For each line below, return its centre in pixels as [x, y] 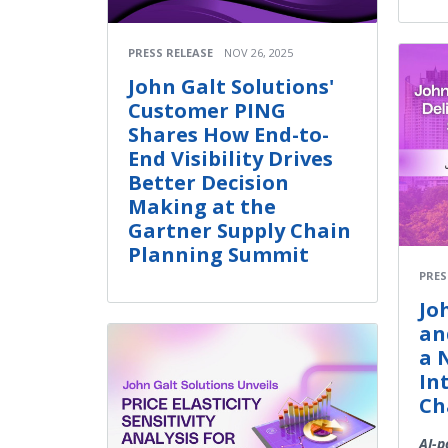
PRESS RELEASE [170, 52]
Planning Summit [218, 254]
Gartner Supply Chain [239, 230]
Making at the [202, 206]
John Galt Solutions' [231, 86]
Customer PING [207, 110]
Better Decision [208, 182]
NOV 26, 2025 [258, 52]
